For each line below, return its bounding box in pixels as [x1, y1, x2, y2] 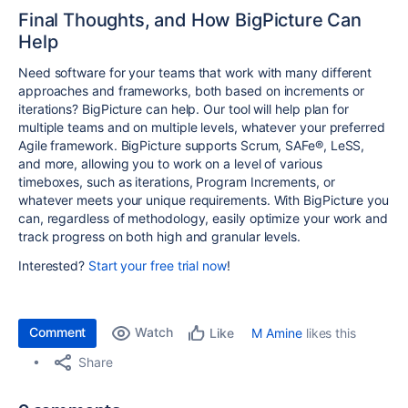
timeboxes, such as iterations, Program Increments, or [18, 174, 335, 190]
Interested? [18, 258, 88, 274]
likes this [301, 325, 356, 342]
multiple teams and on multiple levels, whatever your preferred [18, 119, 385, 136]
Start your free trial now [88, 258, 227, 274]
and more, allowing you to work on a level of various [18, 156, 322, 172]
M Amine [251, 325, 302, 342]
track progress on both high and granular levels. [18, 229, 301, 245]
